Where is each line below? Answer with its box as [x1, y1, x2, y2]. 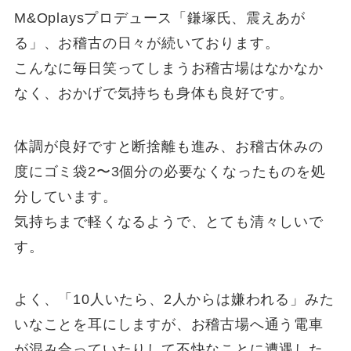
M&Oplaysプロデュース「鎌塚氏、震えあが [13, 9, 306, 26]
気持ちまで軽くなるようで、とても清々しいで [13, 213, 324, 230]
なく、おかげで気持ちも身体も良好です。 [13, 85, 295, 101]
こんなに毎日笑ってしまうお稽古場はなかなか [13, 60, 324, 76]
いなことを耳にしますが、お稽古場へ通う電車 [13, 317, 324, 333]
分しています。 [13, 188, 118, 204]
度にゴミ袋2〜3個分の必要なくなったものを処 [13, 163, 326, 179]
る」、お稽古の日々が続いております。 [13, 34, 280, 51]
